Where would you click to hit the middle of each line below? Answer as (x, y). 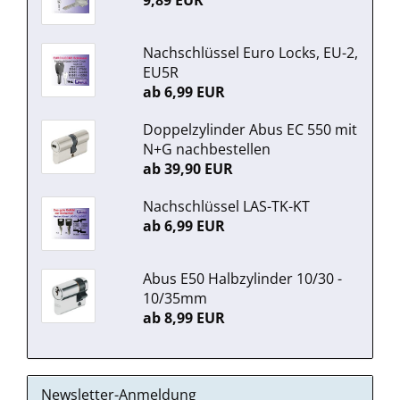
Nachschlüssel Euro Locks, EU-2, (250, 53)
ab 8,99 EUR (183, 318)
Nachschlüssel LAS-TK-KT (226, 206)
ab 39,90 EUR (187, 169)
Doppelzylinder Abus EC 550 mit (250, 129)
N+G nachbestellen (206, 149)
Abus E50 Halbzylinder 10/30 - (242, 279)
